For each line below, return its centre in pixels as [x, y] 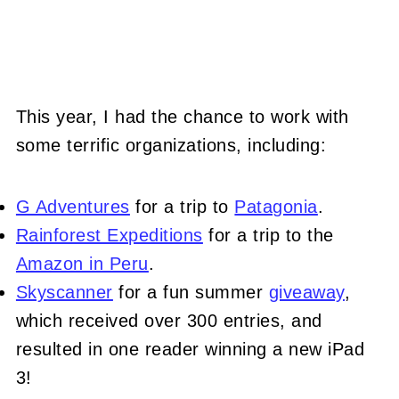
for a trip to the [268, 235]
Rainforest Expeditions [109, 235]
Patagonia [276, 206]
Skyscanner [64, 292]
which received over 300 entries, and [169, 320]
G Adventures [73, 206]
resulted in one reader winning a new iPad [190, 349]
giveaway [306, 292]
